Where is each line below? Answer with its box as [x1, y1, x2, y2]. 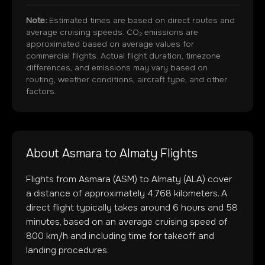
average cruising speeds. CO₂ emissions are [26, 27, 198, 37]
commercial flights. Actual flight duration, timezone [26, 51, 221, 61]
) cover [202, 173, 232, 185]
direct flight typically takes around [26, 202, 173, 214]
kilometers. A [172, 188, 227, 199]
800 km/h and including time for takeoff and [26, 230, 214, 242]
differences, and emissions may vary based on [26, 63, 208, 73]
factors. [26, 86, 56, 96]
